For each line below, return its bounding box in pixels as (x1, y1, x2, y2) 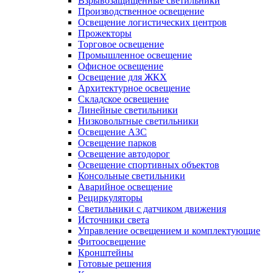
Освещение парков (78, 137, 157, 148)
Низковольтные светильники (78, 115, 199, 126)
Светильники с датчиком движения (78, 203, 226, 214)
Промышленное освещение (78, 49, 192, 60)
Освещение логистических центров (78, 16, 227, 27)
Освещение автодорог (78, 148, 170, 159)
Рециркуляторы (78, 192, 143, 203)
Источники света (78, 214, 149, 225)
